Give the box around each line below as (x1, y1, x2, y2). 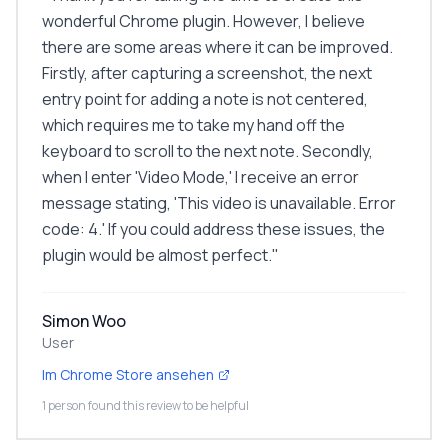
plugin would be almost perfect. (42, 244, 272, 266)
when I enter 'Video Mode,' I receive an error (42, 166, 359, 188)
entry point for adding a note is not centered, (42, 88, 368, 110)
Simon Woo (42, 310, 126, 332)
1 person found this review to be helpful (42, 397, 249, 414)
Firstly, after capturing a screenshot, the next (42, 62, 372, 84)
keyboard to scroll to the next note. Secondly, (42, 140, 373, 162)
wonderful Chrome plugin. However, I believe (42, 10, 365, 32)
